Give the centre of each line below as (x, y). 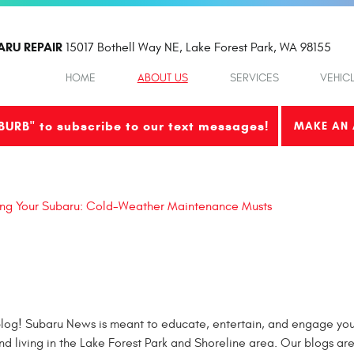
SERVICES (254, 78)
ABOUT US (162, 78)
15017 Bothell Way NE (122, 47)
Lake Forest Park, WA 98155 (258, 47)
